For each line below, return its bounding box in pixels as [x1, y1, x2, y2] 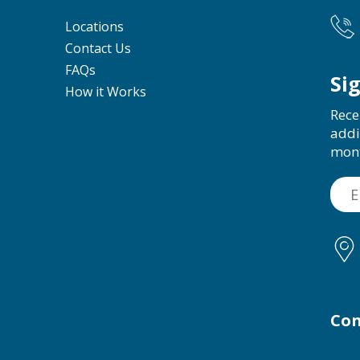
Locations [65, 18, 124, 35]
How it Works [65, 83, 146, 100]
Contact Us [65, 39, 131, 57]
